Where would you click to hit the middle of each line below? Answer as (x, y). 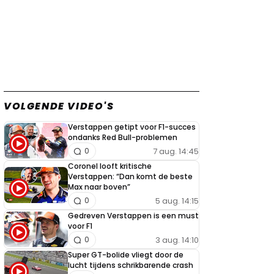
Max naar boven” (99, 187)
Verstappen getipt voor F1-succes (132, 127)
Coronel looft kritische (110, 166)
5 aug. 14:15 (177, 201)
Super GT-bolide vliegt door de (126, 255)
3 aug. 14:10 (177, 240)
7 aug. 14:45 (176, 151)
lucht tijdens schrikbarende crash (131, 265)
